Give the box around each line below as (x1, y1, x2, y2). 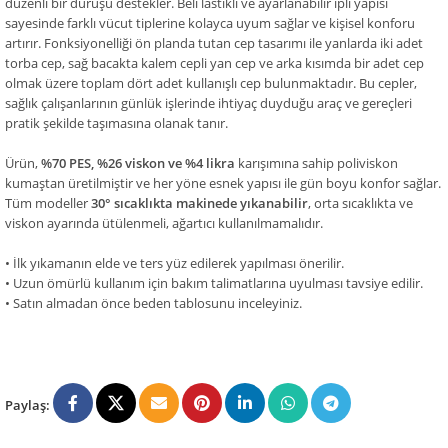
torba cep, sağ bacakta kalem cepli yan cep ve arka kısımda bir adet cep (5, 54, 424, 73)
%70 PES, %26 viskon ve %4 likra (41, 154, 235, 173)
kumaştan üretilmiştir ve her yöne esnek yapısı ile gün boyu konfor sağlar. (5, 174, 441, 193)
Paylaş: (5, 395, 50, 414)
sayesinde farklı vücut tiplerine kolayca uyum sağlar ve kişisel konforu (5, 14, 415, 33)
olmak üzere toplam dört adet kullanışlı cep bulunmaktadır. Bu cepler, (5, 74, 417, 93)
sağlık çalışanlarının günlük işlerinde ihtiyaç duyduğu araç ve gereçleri (5, 94, 412, 113)
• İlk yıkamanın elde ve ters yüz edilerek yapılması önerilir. (5, 254, 344, 273)
